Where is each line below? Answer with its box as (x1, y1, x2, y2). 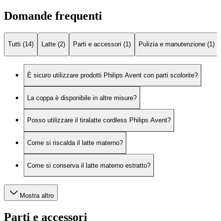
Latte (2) (41, 40, 65, 48)
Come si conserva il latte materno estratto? (27, 161, 150, 169)
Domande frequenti (4, 9, 102, 23)
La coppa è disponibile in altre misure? (27, 94, 137, 102)
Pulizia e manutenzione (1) (139, 40, 215, 48)
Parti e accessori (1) (73, 40, 131, 48)
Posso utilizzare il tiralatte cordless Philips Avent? (27, 116, 171, 124)
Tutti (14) (8, 40, 34, 48)
